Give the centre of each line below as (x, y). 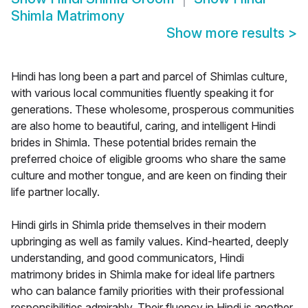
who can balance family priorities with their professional (147, 291)
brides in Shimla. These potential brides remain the (134, 143)
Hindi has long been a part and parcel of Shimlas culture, (149, 77)
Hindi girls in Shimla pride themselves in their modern (139, 225)
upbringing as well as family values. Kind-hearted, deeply (150, 242)
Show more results (227, 33)
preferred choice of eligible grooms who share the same (148, 159)
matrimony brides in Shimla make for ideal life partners (143, 275)
